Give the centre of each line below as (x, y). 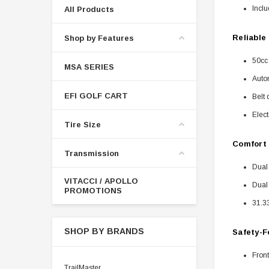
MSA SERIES (89, 67)
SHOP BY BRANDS (104, 231)
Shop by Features (99, 38)
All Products (89, 9)
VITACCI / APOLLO (101, 181)
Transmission (92, 153)
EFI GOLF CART (96, 95)
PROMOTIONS (93, 190)
